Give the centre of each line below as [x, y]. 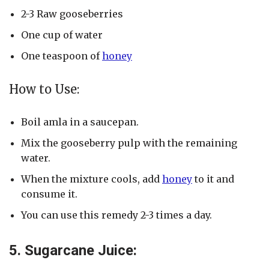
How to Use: [44, 89]
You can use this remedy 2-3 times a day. [116, 215]
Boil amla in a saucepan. [80, 122]
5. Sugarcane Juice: [73, 251]
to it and [213, 179]
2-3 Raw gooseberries [72, 14]
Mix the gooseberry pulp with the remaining [129, 143]
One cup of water [62, 35]
